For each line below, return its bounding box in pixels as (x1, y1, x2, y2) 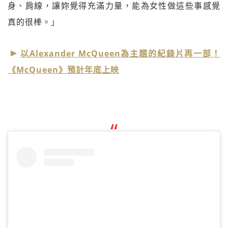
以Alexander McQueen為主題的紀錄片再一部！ (20, 47, 220, 59)
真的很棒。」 (8, 16, 60, 27)
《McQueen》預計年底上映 (8, 64, 119, 75)
